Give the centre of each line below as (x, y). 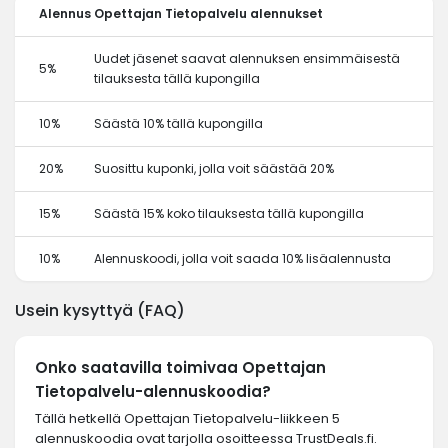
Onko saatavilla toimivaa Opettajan (180, 367)
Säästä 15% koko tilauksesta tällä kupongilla (229, 213)
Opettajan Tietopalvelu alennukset (208, 13)
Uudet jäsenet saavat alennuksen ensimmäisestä (247, 58)
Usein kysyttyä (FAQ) (100, 310)
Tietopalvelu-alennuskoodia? (153, 391)
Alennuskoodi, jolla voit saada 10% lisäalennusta (242, 258)
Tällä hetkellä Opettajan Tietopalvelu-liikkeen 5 (187, 418)
